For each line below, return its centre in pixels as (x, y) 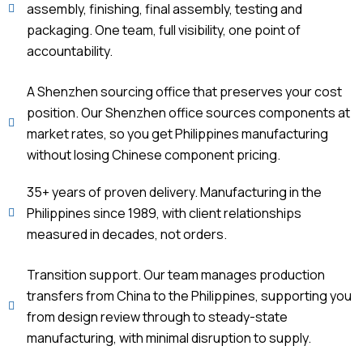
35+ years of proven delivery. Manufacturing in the (174, 192)
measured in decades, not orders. (126, 234)
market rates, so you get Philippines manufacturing (177, 133)
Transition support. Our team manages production (175, 274)
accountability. (69, 51)
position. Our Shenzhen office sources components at (188, 112)
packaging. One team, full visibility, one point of (163, 30)
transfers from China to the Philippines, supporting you (189, 295)
